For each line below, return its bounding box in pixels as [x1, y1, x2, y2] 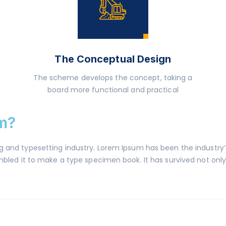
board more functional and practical [47, 85, 179, 95]
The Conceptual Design [54, 53, 172, 65]
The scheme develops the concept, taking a [33, 73, 193, 83]
